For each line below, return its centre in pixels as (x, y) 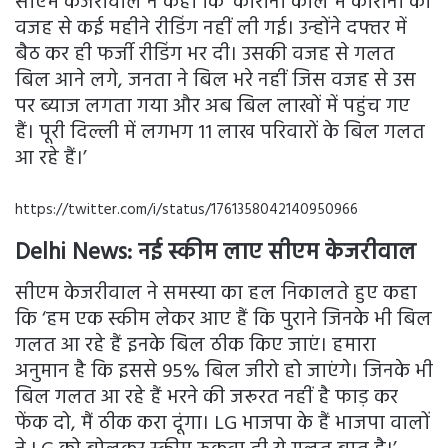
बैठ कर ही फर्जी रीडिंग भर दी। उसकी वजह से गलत (205, 54)
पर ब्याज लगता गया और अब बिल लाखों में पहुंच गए (212, 106)
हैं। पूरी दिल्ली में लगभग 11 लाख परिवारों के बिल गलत (220, 132)
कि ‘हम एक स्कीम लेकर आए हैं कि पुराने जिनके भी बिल (223, 320)
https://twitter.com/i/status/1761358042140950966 (186, 209)
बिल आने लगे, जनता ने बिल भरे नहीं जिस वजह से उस (215, 80)
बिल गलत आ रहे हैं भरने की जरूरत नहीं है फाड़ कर (206, 398)
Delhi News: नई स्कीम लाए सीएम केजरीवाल (215, 253)
